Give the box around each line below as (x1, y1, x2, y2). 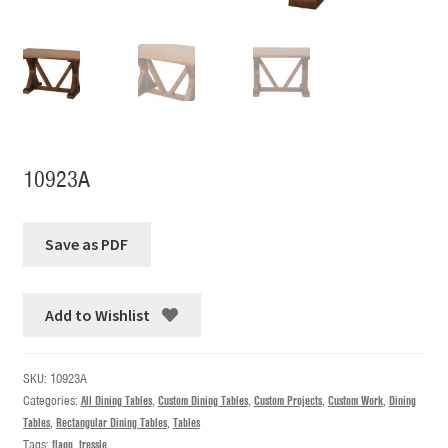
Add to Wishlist (45, 304, 151, 325)
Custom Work (327, 392, 383, 410)
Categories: (22, 392, 81, 410)
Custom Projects (253, 392, 322, 410)
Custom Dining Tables (157, 392, 248, 410)
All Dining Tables (80, 392, 152, 410)
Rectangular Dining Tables (55, 414, 167, 432)
